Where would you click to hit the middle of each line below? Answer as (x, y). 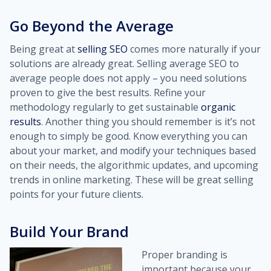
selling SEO (103, 49)
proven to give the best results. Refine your (108, 93)
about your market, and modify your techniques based (133, 151)
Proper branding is (184, 255)
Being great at (44, 49)
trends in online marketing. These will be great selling (132, 180)
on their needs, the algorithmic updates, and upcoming (134, 165)
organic (218, 107)
